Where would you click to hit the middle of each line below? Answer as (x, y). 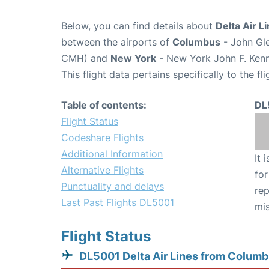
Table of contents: (104, 105)
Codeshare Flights (102, 138)
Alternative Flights (102, 170)
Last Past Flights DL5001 (118, 202)
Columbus (196, 42)
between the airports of (117, 42)
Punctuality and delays (113, 186)
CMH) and (86, 58)
